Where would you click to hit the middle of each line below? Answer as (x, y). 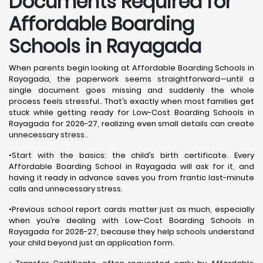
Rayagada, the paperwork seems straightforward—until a (131, 79)
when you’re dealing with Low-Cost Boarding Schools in (131, 220)
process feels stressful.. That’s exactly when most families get (131, 101)
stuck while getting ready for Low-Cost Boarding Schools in (131, 112)
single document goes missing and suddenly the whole (131, 90)
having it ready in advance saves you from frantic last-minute (131, 178)
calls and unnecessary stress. (66, 189)
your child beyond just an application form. (92, 243)
